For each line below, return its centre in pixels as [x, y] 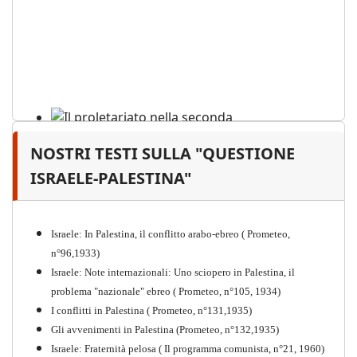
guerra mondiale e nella [127, 175]
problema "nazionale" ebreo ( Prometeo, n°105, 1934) [166, 292]
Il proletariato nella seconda [141, 156]
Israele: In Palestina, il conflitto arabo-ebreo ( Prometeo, [171, 234]
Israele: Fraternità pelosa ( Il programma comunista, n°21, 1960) [188, 349]
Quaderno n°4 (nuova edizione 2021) [151, 215]
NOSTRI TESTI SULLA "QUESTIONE [163, 154]
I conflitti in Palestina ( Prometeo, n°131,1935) [151, 311]
